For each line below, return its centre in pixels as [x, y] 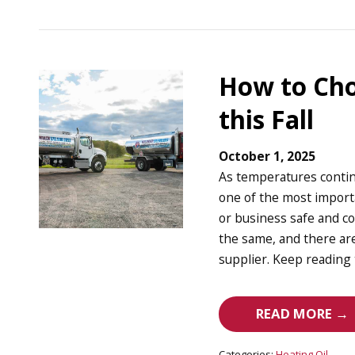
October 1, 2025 [267, 157]
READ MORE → [303, 314]
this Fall [267, 119]
